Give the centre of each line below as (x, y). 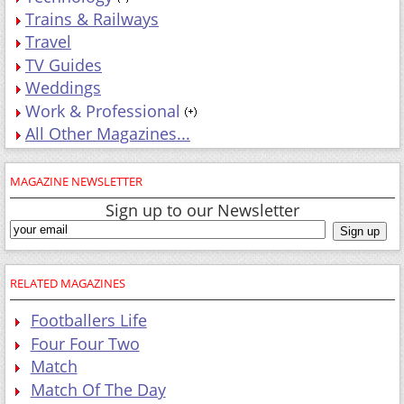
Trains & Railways (92, 19)
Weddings (63, 88)
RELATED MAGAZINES (68, 283)
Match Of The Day (98, 389)
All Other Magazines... (108, 133)
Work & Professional (103, 110)
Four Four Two (85, 343)
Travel (48, 42)
